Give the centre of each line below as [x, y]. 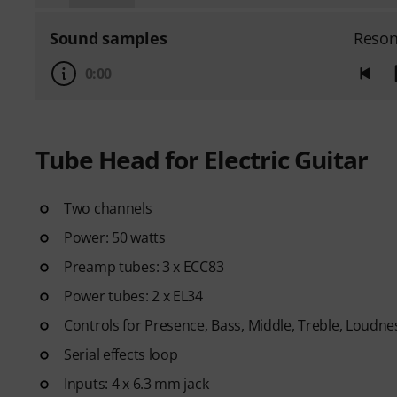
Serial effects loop [121, 354]
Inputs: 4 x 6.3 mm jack [136, 383]
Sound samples [109, 38]
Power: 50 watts [115, 237]
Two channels [108, 208]
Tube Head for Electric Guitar [202, 159]
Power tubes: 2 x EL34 [133, 296]
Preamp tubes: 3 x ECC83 [144, 266]
